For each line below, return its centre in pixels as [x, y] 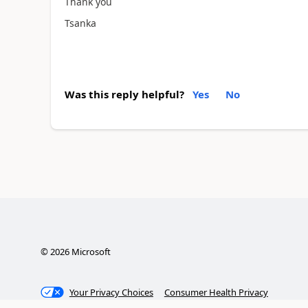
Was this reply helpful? [124, 94]
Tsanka [80, 23]
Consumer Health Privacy [216, 292]
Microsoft [90, 251]
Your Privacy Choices [111, 292]
